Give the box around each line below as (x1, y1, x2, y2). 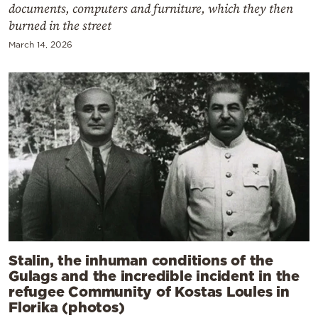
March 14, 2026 (9, 40, 72, 50)
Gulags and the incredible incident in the (9, 268, 300, 284)
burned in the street (9, 17, 111, 35)
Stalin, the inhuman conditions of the (9, 252, 273, 268)
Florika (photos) (9, 299, 125, 315)
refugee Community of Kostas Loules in (9, 283, 290, 300)
